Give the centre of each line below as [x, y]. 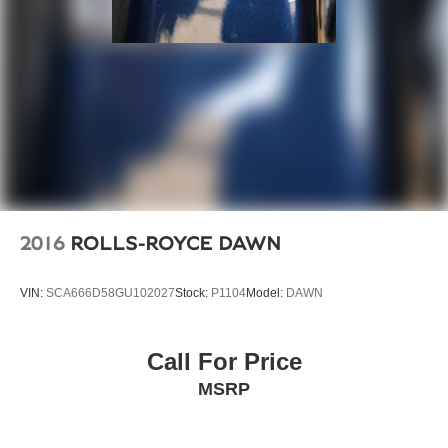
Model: [266, 292]
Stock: [193, 292]
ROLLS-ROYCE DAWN [175, 243]
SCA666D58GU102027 [110, 292]
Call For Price [224, 362]
